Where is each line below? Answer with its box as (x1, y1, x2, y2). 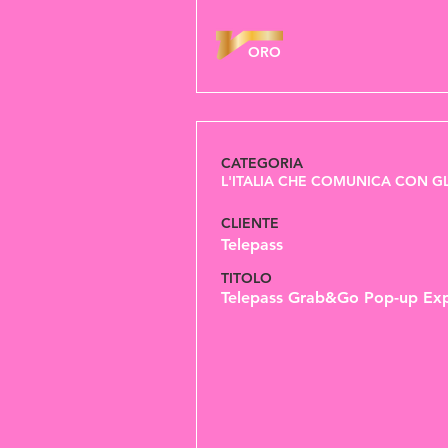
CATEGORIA (221, 154, 303, 172)
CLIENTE (221, 214, 279, 232)
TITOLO (221, 269, 276, 287)
